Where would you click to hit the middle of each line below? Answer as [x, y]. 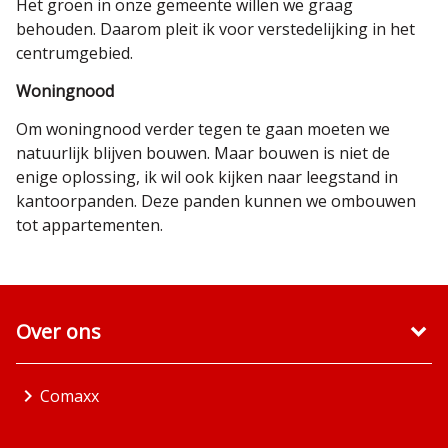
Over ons [58, 331]
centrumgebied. [74, 53]
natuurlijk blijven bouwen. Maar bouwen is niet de [203, 153]
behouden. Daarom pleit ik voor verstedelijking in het [215, 29]
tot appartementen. [89, 225]
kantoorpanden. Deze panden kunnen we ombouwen [216, 201]
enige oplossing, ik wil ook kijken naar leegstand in [207, 177]
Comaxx [69, 396]
